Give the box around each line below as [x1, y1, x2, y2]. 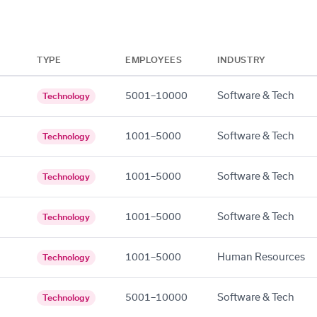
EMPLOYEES [125, 55, 183, 64]
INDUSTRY [217, 55, 265, 64]
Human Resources [217, 252, 305, 263]
